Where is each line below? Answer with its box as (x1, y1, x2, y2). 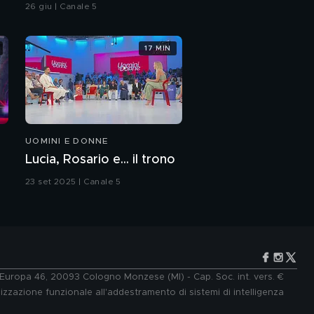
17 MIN (144, 44, 171, 52)
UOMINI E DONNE (25, 137, 109, 146)
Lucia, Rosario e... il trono (25, 153, 175, 167)
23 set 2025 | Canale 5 (25, 177, 121, 186)
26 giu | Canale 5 (25, 2, 97, 11)
